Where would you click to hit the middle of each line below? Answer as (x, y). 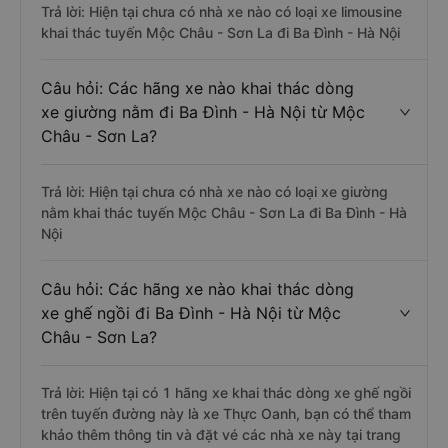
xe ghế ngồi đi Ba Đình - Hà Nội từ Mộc (191, 313)
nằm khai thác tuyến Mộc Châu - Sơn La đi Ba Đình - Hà (224, 212)
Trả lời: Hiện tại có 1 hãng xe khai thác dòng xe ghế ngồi (226, 392)
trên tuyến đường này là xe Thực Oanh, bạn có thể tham (226, 413)
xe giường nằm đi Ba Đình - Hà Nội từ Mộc (203, 112)
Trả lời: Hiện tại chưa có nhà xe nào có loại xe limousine (221, 11)
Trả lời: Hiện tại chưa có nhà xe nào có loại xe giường (214, 191)
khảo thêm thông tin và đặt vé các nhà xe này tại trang (221, 434)
